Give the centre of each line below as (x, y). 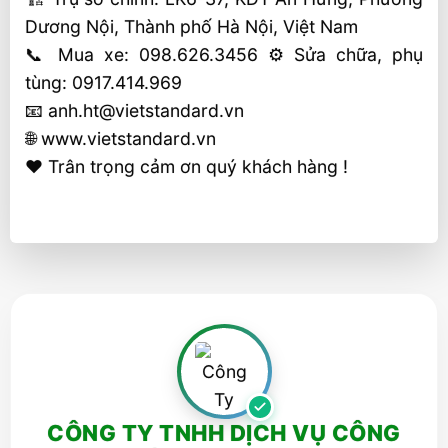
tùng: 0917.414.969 (103, 82)
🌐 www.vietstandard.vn (120, 138)
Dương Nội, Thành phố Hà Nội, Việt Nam (191, 26)
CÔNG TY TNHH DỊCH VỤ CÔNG (224, 432)
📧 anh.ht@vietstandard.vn (134, 110)
